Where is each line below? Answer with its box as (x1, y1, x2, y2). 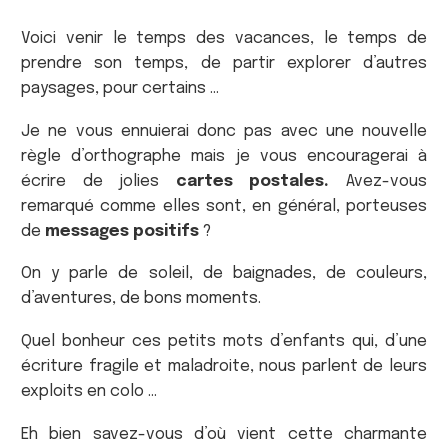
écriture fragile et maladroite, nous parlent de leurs (21, 357, 427, 375)
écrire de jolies (21, 172, 176, 190)
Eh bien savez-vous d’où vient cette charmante (21, 425, 427, 443)
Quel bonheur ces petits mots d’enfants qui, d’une (21, 332, 427, 350)
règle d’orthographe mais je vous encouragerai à (21, 147, 427, 165)
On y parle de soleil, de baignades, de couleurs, (21, 265, 427, 283)
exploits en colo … (21, 382, 157, 400)
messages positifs (45, 222, 203, 240)
